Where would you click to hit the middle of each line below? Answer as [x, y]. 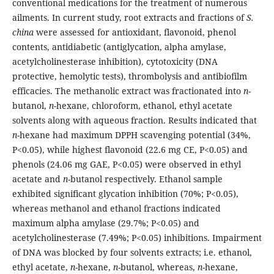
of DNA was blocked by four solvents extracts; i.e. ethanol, [132, 253]
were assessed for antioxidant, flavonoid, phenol [136, 32]
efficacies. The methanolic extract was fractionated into [128, 91]
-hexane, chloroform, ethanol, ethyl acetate [143, 106]
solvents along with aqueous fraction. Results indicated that [134, 120]
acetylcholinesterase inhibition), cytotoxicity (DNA [115, 62]
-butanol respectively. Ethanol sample [145, 179]
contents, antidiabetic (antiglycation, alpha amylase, [119, 47]
